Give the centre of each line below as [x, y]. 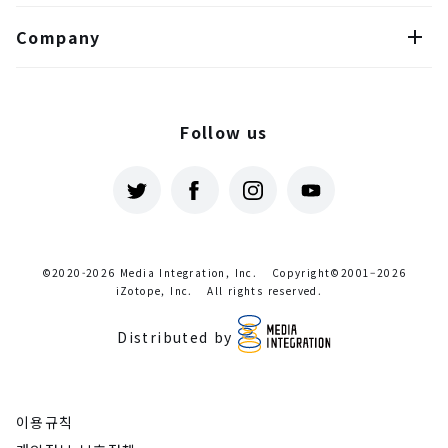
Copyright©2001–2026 [339, 273]
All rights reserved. [265, 291]
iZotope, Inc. [154, 291]
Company [58, 37]
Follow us [224, 132]
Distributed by [178, 337]
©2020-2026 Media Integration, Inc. [149, 273]
